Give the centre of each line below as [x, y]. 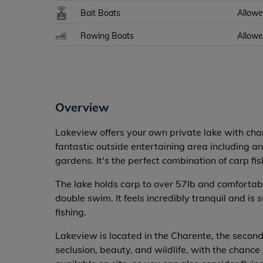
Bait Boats [101, 13]
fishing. [71, 212]
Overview [82, 107]
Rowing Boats [107, 36]
